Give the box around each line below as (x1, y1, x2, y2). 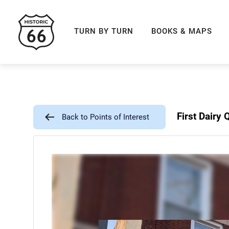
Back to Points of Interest (62, 112, 149, 122)
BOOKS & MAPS (151, 26, 212, 36)
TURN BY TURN (74, 26, 133, 36)
